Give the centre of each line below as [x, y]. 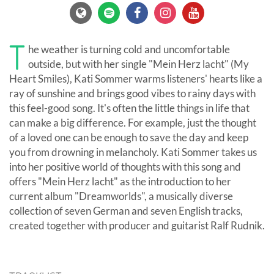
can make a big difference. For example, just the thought [133, 123]
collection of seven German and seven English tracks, [126, 211]
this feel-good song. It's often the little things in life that [129, 108]
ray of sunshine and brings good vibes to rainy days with [132, 94]
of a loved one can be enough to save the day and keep [129, 138]
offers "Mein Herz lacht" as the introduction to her [120, 182]
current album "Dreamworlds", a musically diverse [121, 196]
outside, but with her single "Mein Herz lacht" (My [139, 64]
